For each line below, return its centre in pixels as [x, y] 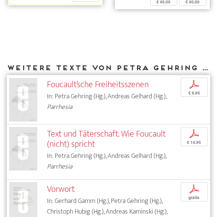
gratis [194, 197]
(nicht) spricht [71, 144]
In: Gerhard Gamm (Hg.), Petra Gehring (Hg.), [105, 201]
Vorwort [61, 189]
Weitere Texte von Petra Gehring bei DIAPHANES [205, 67]
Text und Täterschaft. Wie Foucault [107, 134]
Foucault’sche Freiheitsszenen [98, 85]
